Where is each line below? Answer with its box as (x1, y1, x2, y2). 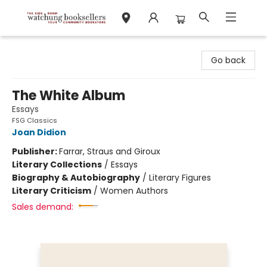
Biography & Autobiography (12, 172, 140, 184)
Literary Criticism (12, 185, 91, 197)
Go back (211, 54, 246, 66)
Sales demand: (12, 201, 73, 213)
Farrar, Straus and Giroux (59, 145, 160, 157)
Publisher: (12, 145, 59, 157)
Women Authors (100, 185, 168, 197)
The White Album (12, 86, 125, 105)
